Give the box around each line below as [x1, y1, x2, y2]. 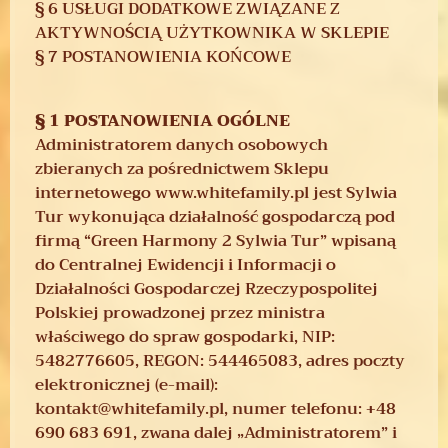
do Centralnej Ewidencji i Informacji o [35, 250, 336, 279]
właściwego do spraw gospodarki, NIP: [35, 322, 335, 351]
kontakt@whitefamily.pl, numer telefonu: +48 [35, 394, 396, 423]
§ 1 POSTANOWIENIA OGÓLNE [35, 106, 290, 135]
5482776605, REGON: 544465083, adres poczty [35, 346, 405, 375]
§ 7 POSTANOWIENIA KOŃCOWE [35, 42, 291, 71]
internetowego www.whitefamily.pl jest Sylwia [35, 178, 397, 207]
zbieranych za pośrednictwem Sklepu [35, 154, 329, 183]
